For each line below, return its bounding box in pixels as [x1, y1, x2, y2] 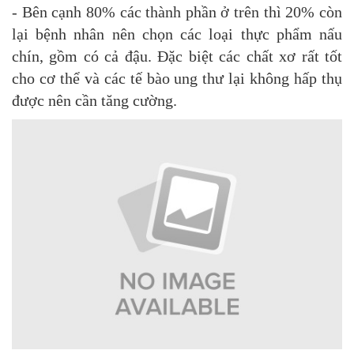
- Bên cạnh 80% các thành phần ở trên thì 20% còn [12, 3, 342, 21]
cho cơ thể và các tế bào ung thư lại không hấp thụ [12, 70, 342, 88]
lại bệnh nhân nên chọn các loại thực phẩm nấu [12, 25, 342, 43]
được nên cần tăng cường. [12, 92, 177, 110]
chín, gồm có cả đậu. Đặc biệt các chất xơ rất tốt [12, 47, 342, 66]
